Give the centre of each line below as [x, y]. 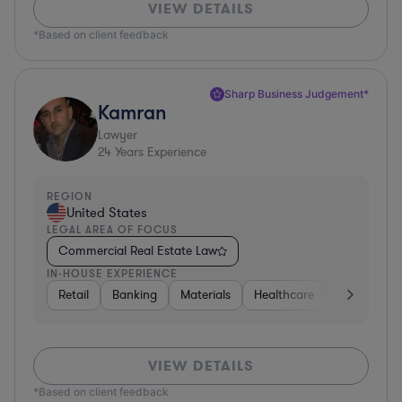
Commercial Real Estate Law [138, 250]
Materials [205, 294]
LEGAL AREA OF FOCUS [112, 229]
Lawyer [118, 135]
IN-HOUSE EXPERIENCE [112, 273]
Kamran [132, 111]
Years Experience [159, 152]
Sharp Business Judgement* [297, 93]
